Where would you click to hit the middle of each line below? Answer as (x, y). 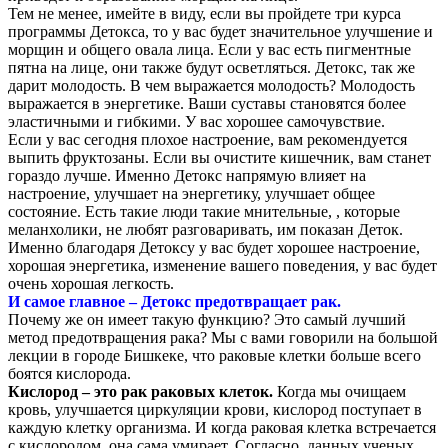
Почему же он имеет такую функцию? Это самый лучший (207, 319)
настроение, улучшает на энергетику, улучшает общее (191, 193)
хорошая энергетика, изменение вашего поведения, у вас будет (222, 265)
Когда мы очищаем (339, 391)
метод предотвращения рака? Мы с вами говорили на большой (223, 337)
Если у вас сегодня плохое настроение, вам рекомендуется (207, 139)
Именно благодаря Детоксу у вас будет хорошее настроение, (214, 247)
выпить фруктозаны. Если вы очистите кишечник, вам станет (219, 157)
